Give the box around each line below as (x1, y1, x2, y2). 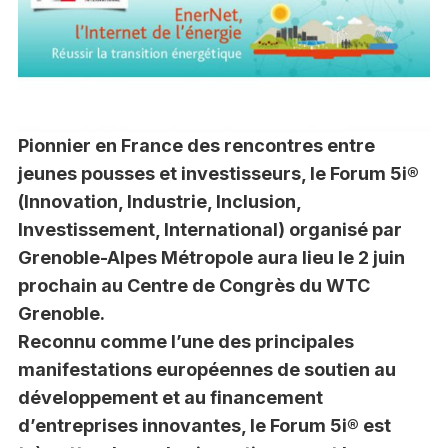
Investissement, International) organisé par (17, 219, 402, 241)
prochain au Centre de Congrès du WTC (17, 275, 370, 297)
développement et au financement (17, 387, 323, 409)
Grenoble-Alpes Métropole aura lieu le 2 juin (17, 247, 405, 269)
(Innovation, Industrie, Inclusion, (17, 191, 301, 213)
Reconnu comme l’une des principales (17, 331, 354, 353)
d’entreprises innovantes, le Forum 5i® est (17, 415, 391, 437)
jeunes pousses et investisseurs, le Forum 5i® (17, 163, 419, 185)
